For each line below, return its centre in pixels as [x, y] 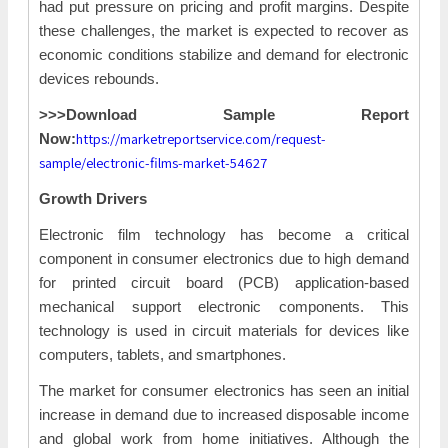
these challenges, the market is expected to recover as [224, 30]
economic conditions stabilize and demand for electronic [224, 54]
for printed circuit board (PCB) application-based [224, 282]
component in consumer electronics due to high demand [224, 258]
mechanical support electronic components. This [224, 306]
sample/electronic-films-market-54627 [153, 162]
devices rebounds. [99, 78]
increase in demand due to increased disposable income [224, 414]
